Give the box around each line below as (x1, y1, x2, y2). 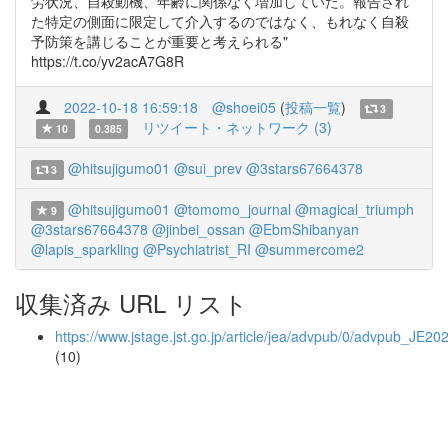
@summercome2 (255, 239, 364, 259)
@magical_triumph (294, 199, 414, 219)
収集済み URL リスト (15, 285, 248, 320)
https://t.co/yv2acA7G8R (31, 51, 184, 71)
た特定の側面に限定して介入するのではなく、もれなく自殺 (31, 11, 409, 31)
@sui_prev (173, 158, 242, 178)
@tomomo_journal (173, 199, 291, 219)
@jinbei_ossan (152, 219, 245, 239)
